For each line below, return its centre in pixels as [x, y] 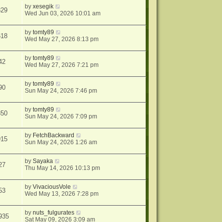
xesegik [43, 6]
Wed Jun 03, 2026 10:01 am [63, 13]
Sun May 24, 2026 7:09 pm [61, 116]
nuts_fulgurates [54, 213]
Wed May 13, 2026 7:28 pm [62, 194]
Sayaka [43, 161]
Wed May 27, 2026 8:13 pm [62, 39]
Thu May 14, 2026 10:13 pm [63, 168]
